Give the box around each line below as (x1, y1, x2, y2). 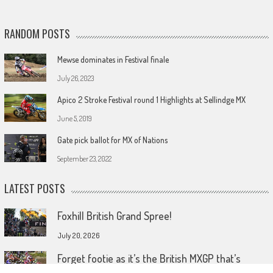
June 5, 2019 (57, 113, 92, 123)
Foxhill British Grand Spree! (57, 208, 171, 222)
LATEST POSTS (4, 180, 65, 196)
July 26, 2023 (57, 73, 94, 83)
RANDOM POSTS (4, 25, 70, 41)
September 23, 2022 (57, 154, 112, 163)
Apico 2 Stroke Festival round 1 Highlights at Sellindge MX (57, 94, 246, 105)
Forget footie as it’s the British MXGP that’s (57, 251, 241, 265)
